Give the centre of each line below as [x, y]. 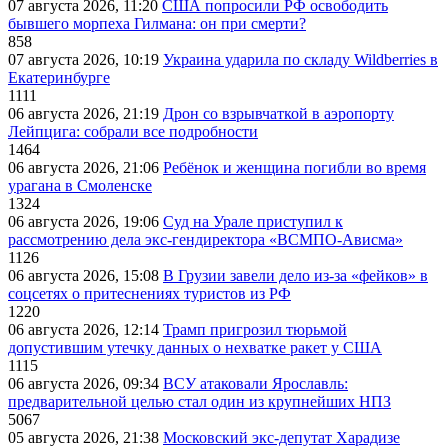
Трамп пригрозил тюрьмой [255, 330]
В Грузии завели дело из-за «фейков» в [295, 276]
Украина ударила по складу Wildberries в [300, 60]
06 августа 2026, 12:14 [85, 330]
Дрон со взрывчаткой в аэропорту [278, 114]
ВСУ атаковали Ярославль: [255, 384]
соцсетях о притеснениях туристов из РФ [149, 294]
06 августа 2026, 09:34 [85, 384]
